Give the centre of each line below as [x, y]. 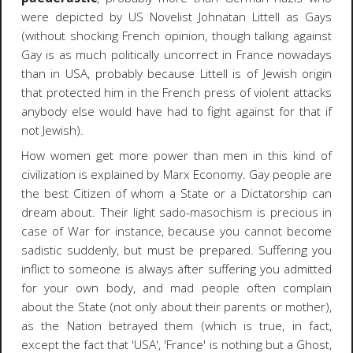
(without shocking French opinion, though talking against [176, 35]
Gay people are [290, 175]
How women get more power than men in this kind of [176, 156]
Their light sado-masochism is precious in [214, 213]
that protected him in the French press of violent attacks [176, 92]
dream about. [58, 213]
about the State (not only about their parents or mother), [176, 307]
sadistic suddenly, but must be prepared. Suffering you [176, 251]
